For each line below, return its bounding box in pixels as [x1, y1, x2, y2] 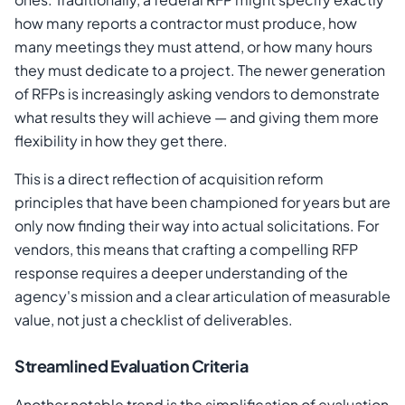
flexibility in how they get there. [14, 131, 228, 151]
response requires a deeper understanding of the [14, 263, 348, 283]
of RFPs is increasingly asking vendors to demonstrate [14, 84, 380, 104]
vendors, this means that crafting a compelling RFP [14, 240, 358, 259]
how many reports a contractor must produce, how [14, 14, 357, 33]
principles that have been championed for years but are [14, 193, 391, 212]
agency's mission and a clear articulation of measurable [14, 287, 391, 306]
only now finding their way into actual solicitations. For [14, 216, 379, 236]
